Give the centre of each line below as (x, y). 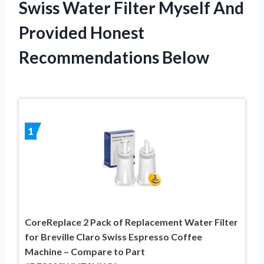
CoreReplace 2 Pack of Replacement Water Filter (131, 222)
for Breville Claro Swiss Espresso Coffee (113, 236)
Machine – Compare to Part (85, 251)
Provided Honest (82, 32)
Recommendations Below (114, 57)
